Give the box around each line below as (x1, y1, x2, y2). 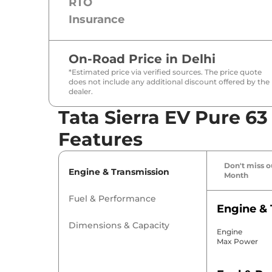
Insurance (69, 13, 124, 27)
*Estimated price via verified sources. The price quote (69, 67, 262, 77)
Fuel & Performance (69, 193, 156, 205)
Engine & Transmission (69, 166, 169, 178)
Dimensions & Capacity (69, 220, 169, 231)
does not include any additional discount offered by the (69, 77, 270, 87)
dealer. (69, 87, 93, 97)
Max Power (216, 237, 258, 246)
